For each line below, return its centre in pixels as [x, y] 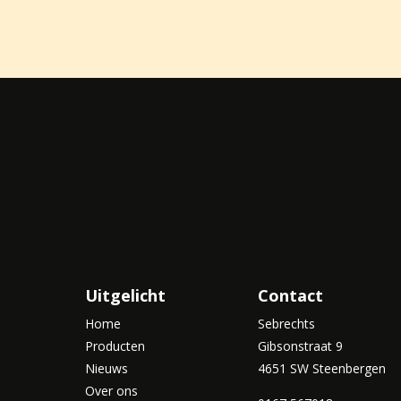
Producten [115, 346]
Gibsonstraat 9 [301, 346]
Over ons [111, 390]
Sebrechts [287, 323]
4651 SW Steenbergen [322, 368]
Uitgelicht [125, 295]
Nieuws [106, 368]
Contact [291, 295]
